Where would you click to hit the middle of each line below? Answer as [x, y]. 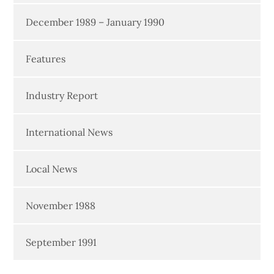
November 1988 [61, 206]
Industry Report [62, 96]
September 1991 [61, 243]
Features [46, 59]
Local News [52, 169]
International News [69, 132]
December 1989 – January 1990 [95, 22]
